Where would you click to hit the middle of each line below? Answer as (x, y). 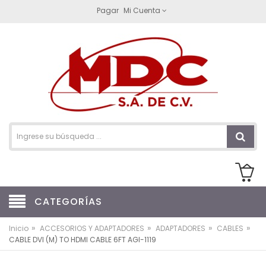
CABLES (230, 228)
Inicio (19, 228)
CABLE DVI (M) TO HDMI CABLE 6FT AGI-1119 (83, 240)
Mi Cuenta (142, 10)
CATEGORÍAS (68, 202)
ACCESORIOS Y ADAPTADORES (92, 228)
